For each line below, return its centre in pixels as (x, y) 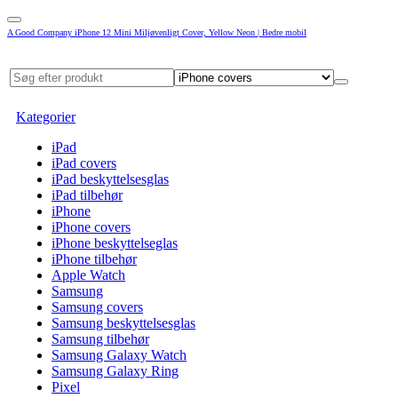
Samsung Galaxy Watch (119, 355)
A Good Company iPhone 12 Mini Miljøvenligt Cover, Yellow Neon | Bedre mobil (157, 32)
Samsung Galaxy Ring (115, 371)
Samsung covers (97, 307)
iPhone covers (91, 227)
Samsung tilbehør (100, 339)
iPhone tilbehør (94, 259)
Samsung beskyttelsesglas (123, 323)
